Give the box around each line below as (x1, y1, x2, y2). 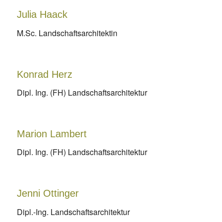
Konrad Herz (16, 68, 72, 80)
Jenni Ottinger (16, 187, 79, 199)
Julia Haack (16, 9, 67, 20)
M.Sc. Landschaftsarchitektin (16, 27, 117, 39)
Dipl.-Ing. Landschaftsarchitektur (16, 206, 130, 218)
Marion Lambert (16, 128, 87, 139)
